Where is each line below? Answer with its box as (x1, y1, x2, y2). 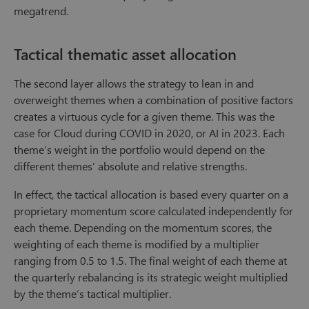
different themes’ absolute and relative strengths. (14, 159, 247, 174)
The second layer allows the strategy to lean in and (14, 76, 254, 91)
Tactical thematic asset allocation (14, 43, 237, 65)
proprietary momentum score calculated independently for (14, 203, 293, 219)
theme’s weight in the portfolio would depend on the (14, 142, 265, 157)
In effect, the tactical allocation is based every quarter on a (14, 187, 288, 202)
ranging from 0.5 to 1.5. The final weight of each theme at (14, 253, 287, 268)
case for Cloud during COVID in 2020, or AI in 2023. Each (14, 126, 285, 141)
